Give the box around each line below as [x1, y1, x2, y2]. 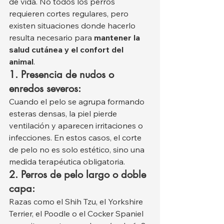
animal [9, 56, 33, 66]
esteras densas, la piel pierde [9, 108, 119, 118]
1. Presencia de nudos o [9, 67, 117, 81]
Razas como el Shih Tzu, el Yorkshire [9, 196, 145, 206]
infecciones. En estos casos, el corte [9, 132, 143, 142]
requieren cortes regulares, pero [9, 8, 130, 18]
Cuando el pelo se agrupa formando [9, 96, 146, 106]
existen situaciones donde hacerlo [9, 20, 137, 30]
